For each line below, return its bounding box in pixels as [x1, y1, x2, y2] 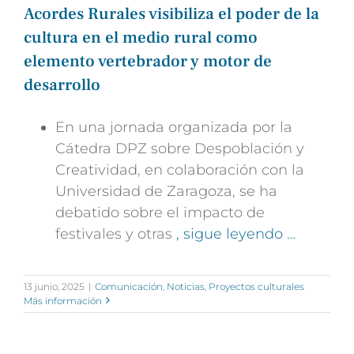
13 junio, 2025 [24, 280, 85, 292]
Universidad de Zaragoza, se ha [55, 182, 277, 200]
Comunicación [95, 280, 163, 292]
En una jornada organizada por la [55, 118, 292, 136]
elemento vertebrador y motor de [24, 50, 272, 72]
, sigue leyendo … [176, 224, 296, 243]
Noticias [167, 280, 205, 292]
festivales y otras [55, 224, 176, 243]
